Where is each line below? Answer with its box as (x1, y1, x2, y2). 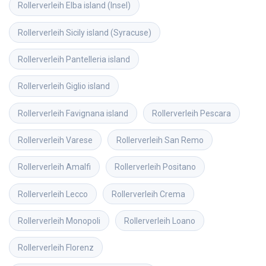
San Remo (164, 135, 204, 145)
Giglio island (66, 81, 110, 91)
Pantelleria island (66, 55, 130, 65)
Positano (163, 162, 196, 172)
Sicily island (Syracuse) (66, 27, 151, 37)
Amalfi (66, 162, 91, 172)
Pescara (200, 108, 231, 118)
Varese (66, 135, 93, 145)
